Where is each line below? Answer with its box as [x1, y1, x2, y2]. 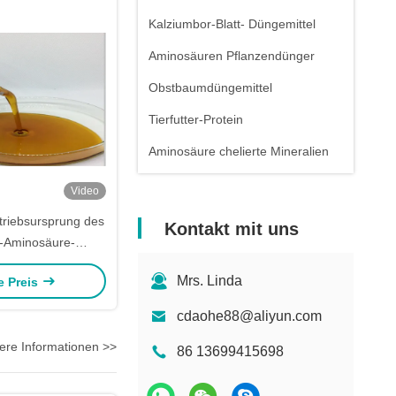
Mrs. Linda [177, 273, 242, 288]
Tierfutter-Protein [148, 112, 243, 126]
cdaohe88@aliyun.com [177, 308, 322, 324]
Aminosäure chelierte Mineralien [148, 144, 329, 158]
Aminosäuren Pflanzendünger [148, 49, 315, 63]
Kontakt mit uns [164, 219, 299, 239]
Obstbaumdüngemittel [148, 80, 272, 95]
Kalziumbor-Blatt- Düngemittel [148, 17, 316, 31]
